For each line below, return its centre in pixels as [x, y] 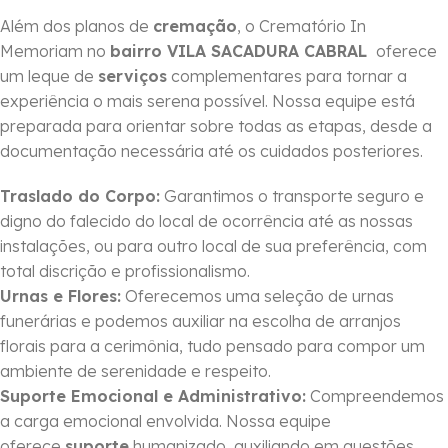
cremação [195, 26]
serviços [132, 76]
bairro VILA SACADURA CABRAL [241, 51]
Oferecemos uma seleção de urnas [257, 296]
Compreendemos [375, 396]
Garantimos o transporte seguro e [292, 196]
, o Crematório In [301, 26]
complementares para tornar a [287, 76]
